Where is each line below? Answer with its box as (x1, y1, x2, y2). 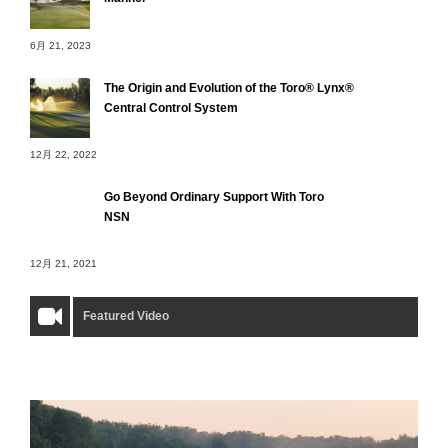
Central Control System (104, 100, 238, 115)
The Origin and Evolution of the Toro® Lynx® (104, 80, 354, 95)
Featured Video (83, 309, 169, 324)
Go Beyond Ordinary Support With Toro (104, 190, 324, 205)
